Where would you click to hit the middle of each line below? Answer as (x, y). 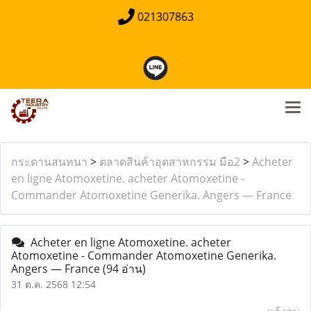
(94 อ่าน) (124, 269)
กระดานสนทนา (49, 162)
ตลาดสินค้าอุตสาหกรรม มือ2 (170, 162)
